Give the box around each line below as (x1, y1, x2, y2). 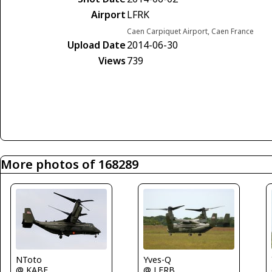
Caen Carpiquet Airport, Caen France (127, 26, 254, 37)
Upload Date (67, 38, 126, 52)
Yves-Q (143, 254, 172, 266)
